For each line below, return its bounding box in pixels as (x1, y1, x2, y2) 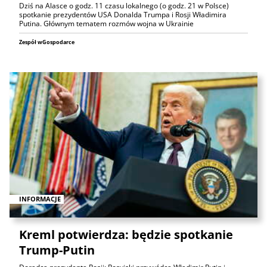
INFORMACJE (19, 194, 61, 204)
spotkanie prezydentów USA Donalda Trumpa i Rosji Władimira (19, 9, 226, 20)
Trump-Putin (19, 242, 95, 259)
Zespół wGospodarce (19, 38, 74, 46)
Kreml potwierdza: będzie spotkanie (19, 226, 233, 243)
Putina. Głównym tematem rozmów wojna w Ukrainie (19, 18, 194, 29)
